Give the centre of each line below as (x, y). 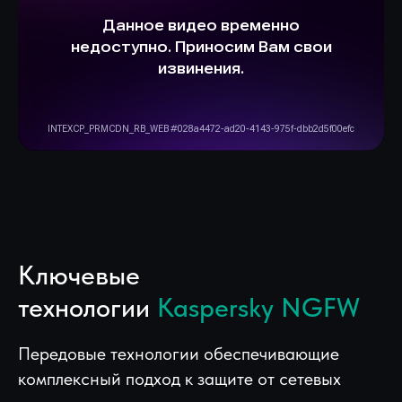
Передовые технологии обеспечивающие (179, 354)
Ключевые (79, 275)
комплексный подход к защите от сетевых (179, 379)
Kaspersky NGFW (258, 307)
